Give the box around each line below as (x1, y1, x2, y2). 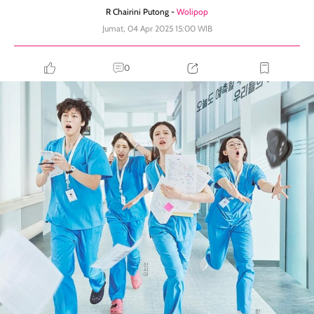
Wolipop (177, 6, 208, 17)
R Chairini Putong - (106, 6, 177, 17)
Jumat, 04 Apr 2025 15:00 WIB (102, 23, 212, 34)
